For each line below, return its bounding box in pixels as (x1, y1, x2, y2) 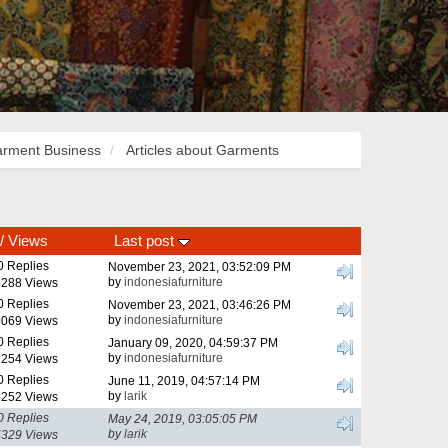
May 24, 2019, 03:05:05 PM (108, 412, 257, 426)
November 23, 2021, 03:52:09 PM (108, 260, 291, 274)
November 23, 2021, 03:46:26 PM (108, 298, 291, 312)
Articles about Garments (126, 142, 279, 159)
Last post (114, 233, 179, 249)
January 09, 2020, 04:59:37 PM (108, 336, 278, 350)
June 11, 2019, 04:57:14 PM (108, 374, 260, 388)
